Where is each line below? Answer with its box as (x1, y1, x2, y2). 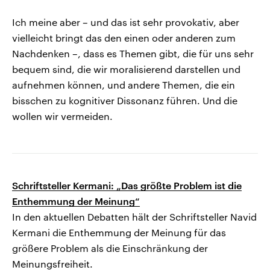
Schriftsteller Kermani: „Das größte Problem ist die (12, 180, 242, 192)
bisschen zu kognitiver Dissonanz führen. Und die (12, 95, 237, 107)
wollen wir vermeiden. (12, 110, 113, 122)
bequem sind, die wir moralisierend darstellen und (12, 63, 240, 75)
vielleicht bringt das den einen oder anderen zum (12, 32, 236, 44)
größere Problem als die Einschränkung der (12, 242, 208, 254)
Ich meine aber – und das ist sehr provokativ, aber (12, 16, 239, 28)
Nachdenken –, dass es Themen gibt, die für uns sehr (12, 48, 254, 60)
